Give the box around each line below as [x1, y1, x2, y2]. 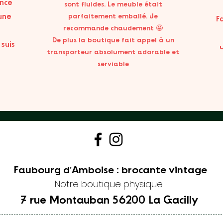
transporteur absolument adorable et [47, 49, 180, 56]
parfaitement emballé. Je [68, 13, 158, 20]
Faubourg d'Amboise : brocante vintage [14, 165, 207, 176]
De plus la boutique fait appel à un [52, 37, 174, 44]
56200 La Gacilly [112, 195, 201, 206]
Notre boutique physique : [54, 178, 167, 190]
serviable [97, 61, 129, 68]
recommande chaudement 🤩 [63, 25, 163, 32]
